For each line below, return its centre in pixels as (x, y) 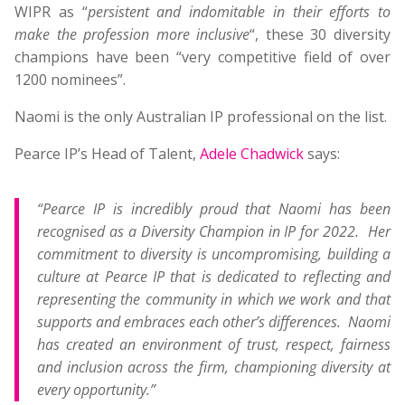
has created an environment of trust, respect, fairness (214, 345)
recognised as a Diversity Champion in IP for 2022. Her (214, 232)
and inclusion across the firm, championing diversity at (214, 367)
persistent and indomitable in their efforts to (239, 12)
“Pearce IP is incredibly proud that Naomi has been (214, 209)
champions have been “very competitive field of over (202, 57)
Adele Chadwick (252, 154)
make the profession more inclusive (132, 35)
